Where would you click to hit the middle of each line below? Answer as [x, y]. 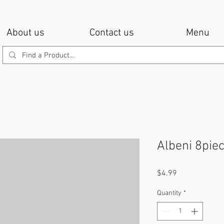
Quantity [169, 193]
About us [25, 33]
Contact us [111, 33]
